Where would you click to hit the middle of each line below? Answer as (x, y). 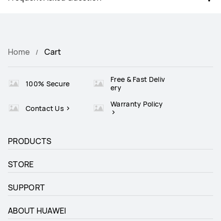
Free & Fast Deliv (138, 79)
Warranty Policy (137, 104)
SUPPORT (27, 187)
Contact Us (46, 108)
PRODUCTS (30, 141)
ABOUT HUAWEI (37, 211)
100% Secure (48, 83)
